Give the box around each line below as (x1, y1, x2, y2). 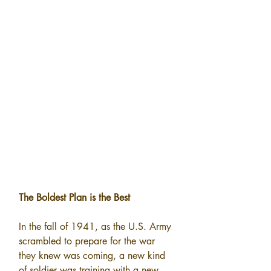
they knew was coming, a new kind (19, 249, 168, 262)
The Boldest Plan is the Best (19, 191, 130, 204)
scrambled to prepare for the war (19, 234, 158, 247)
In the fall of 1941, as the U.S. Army (19, 220, 174, 233)
